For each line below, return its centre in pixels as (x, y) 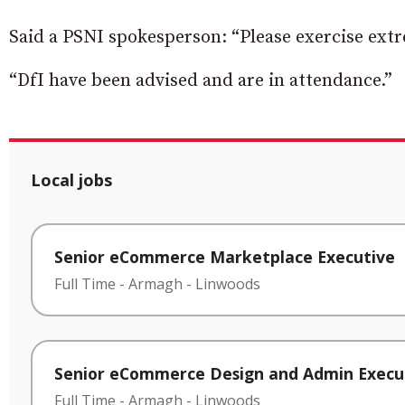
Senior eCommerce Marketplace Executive (225, 257)
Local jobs (71, 180)
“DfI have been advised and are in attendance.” (201, 81)
